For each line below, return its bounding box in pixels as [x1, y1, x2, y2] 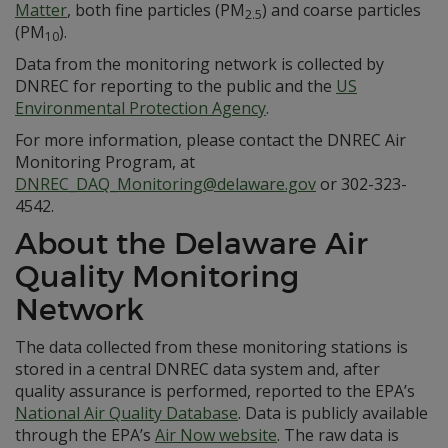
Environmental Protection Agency [15, 97, 266, 119]
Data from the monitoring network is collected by [15, 53, 384, 75]
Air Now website [155, 424, 277, 446]
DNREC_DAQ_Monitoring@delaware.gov [15, 173, 316, 195]
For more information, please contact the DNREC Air [15, 129, 406, 151]
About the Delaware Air [15, 225, 368, 262]
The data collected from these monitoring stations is [15, 336, 408, 358]
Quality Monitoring [15, 258, 299, 295]
